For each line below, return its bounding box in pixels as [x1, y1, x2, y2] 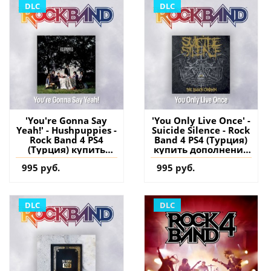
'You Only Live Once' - [151, 114, 250, 127]
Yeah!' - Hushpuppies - [16, 124, 117, 137]
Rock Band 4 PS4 [29, 134, 103, 146]
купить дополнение [153, 143, 249, 156]
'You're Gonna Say [25, 114, 108, 127]
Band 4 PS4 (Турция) [154, 134, 248, 146]
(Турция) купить [27, 143, 105, 156]
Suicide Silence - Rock [152, 124, 250, 137]
